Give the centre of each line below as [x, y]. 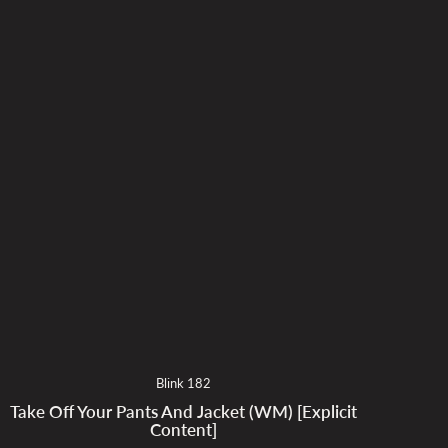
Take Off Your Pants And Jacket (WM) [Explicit [184, 411]
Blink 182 [184, 382]
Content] [184, 429]
